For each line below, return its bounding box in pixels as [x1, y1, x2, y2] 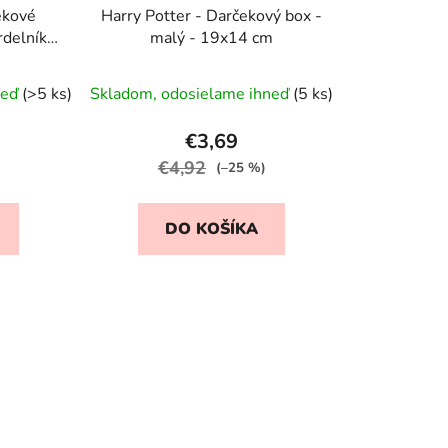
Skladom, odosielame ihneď [90, 82, 294, 105]
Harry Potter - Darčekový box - [101, 4, 323, 27]
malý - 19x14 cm [150, 26, 274, 49]
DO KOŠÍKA [165, 217, 259, 240]
